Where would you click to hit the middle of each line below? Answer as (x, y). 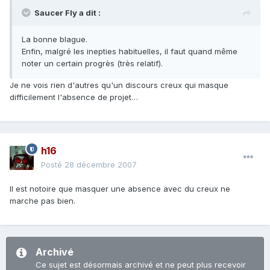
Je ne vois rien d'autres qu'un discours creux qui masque (119, 85)
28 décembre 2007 (101, 165)
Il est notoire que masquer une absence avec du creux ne (120, 189)
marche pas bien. (42, 201)
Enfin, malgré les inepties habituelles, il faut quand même (130, 52)
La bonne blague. (55, 39)
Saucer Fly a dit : (67, 13)
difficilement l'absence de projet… (74, 97)
